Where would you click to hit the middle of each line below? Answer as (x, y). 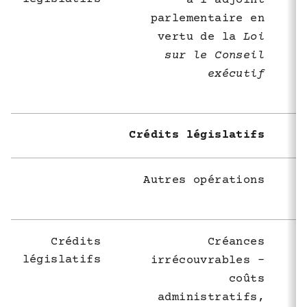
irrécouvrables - (207, 260)
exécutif (236, 74)
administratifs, (211, 297)
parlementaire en (207, 19)
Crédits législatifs (197, 135)
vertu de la (200, 37)
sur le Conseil (214, 56)
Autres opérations (204, 180)
